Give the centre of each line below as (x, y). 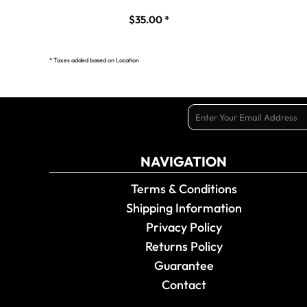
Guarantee (184, 266)
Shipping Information (184, 208)
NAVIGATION (184, 161)
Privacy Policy (184, 227)
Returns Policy (184, 246)
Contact (184, 285)
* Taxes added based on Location (94, 60)
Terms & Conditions (184, 189)
